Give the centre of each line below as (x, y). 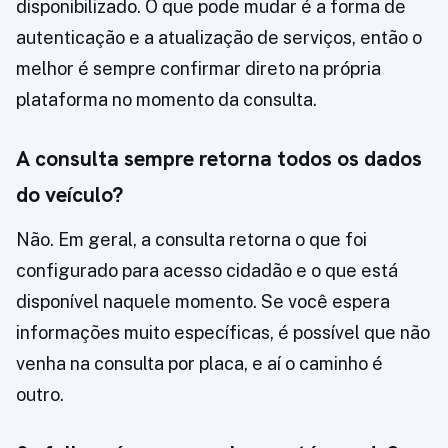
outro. (40, 395)
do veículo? (69, 195)
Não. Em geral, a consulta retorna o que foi (191, 240)
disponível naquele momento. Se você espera (203, 302)
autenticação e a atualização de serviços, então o (219, 38)
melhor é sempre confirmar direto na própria (198, 69)
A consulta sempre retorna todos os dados (219, 159)
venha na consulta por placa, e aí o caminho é (199, 364)
